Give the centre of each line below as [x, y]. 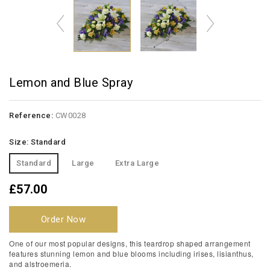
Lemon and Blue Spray [71, 83]
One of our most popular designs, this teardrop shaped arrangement [130, 243]
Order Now [63, 219]
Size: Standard [37, 142]
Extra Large [137, 163]
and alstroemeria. [41, 264]
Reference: [31, 115]
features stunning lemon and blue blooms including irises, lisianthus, [131, 253]
